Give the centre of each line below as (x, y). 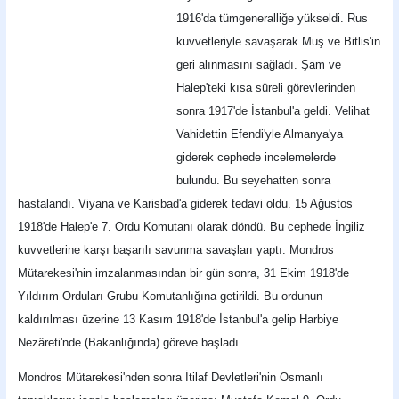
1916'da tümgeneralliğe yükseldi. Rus (273, 18)
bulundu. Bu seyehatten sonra (254, 180)
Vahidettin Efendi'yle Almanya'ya (260, 134)
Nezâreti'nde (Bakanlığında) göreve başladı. (130, 342)
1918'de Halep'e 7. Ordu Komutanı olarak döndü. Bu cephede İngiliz (192, 226)
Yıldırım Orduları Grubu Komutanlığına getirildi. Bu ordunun (171, 296)
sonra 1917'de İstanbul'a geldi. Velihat (273, 110)
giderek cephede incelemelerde (256, 157)
